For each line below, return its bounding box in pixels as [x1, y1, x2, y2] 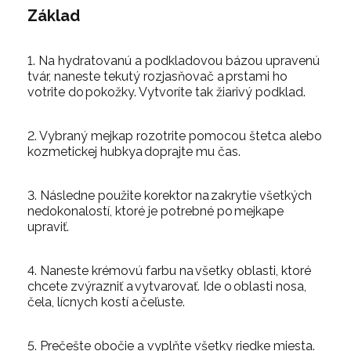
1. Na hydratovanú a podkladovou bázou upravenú [27, 52, 320, 68]
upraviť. [27, 219, 69, 234]
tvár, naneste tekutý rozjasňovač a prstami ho [27, 68, 288, 84]
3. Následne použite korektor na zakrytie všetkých [27, 187, 312, 203]
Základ [27, 5, 84, 25]
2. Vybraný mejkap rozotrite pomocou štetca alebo [27, 128, 322, 143]
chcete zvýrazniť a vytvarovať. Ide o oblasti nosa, [27, 278, 306, 294]
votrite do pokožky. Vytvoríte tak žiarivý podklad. [27, 84, 306, 100]
